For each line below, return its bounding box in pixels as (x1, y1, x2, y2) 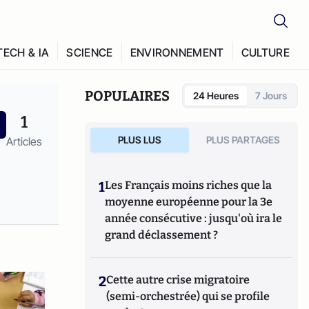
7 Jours (255, 90, 287, 101)
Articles (6, 134, 42, 148)
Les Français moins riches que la (105, 179, 272, 192)
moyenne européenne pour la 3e (105, 195, 273, 208)
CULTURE (241, 46, 290, 59)
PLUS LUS (117, 134, 161, 146)
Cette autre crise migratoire (106, 273, 250, 286)
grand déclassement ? (105, 228, 219, 241)
